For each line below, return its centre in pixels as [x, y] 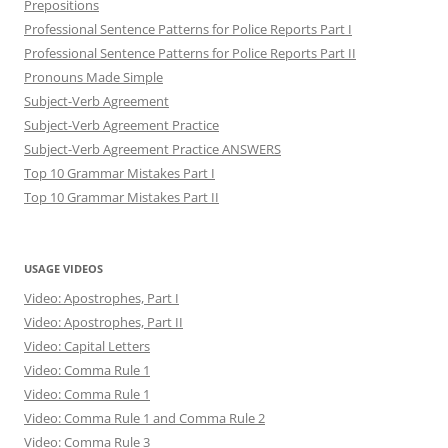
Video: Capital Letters [87, 345]
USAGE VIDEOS [63, 268]
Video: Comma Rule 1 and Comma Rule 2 [144, 417]
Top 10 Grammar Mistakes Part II [121, 196]
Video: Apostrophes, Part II [103, 321]
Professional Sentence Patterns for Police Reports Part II [190, 52]
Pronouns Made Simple [93, 76]
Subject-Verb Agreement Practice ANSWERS [152, 148]
